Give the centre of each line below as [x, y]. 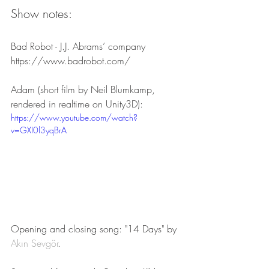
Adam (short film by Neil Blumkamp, [84, 89]
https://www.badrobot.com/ [71, 60]
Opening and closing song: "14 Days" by [95, 228]
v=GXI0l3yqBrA [39, 130]
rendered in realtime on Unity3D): [77, 104]
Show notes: [41, 13]
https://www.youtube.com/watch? [74, 117]
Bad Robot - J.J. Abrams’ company [78, 46]
